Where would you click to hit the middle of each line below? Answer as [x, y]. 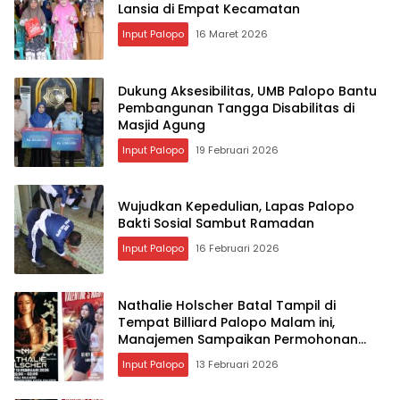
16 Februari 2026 [237, 249]
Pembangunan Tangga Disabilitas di [236, 108]
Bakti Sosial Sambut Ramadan [216, 224]
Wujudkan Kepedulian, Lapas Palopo [236, 207]
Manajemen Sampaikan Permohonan [238, 339]
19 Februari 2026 [237, 150]
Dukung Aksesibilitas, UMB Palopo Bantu [247, 91]
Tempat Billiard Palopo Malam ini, [226, 322]
